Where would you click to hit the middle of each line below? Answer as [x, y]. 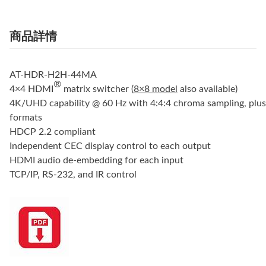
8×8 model [156, 89]
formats [26, 118]
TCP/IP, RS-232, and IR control [73, 175]
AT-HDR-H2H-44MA [53, 75]
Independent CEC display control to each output [110, 146]
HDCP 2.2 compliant [53, 132]
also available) [208, 89]
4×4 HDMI [31, 89]
